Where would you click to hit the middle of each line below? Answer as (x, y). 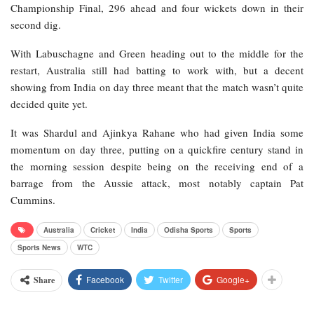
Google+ (233, 280)
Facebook (105, 280)
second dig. (36, 25)
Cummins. (33, 200)
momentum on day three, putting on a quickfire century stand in (157, 150)
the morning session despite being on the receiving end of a (157, 166)
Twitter (171, 280)
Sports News (39, 248)
